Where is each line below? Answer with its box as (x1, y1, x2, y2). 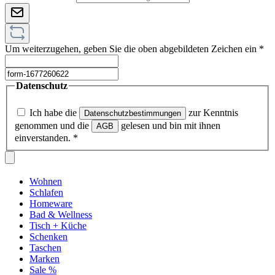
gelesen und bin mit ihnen (118, 120, 220, 131)
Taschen (29, 242, 61, 253)
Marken (29, 254, 60, 264)
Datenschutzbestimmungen (84, 109, 181, 118)
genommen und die (15, 120, 91, 131)
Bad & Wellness (29, 209, 92, 220)
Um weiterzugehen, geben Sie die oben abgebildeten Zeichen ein (5, 44, 259, 55)
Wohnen (29, 176, 62, 187)
